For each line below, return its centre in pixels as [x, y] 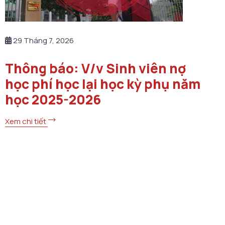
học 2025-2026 [53, 100]
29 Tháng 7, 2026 [43, 40]
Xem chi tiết [26, 122]
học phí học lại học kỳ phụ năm [103, 84]
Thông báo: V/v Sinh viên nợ [95, 69]
